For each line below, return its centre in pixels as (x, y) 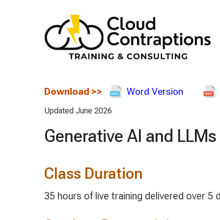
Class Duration (93, 173)
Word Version (155, 91)
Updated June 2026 (78, 111)
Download (67, 91)
